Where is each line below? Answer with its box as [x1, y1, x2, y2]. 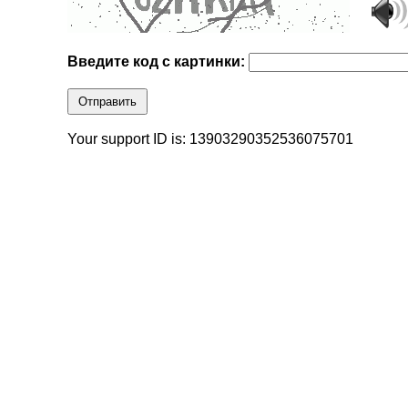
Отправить [78, 95, 138, 109]
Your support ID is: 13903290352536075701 [67, 131, 354, 148]
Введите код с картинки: [67, 54, 250, 70]
